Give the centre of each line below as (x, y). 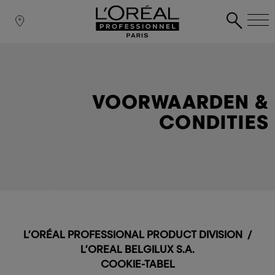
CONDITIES (214, 122)
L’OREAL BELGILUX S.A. (137, 249)
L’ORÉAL (45, 234)
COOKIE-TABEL (137, 264)
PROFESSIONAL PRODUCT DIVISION (157, 234)
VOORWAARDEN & (180, 102)
